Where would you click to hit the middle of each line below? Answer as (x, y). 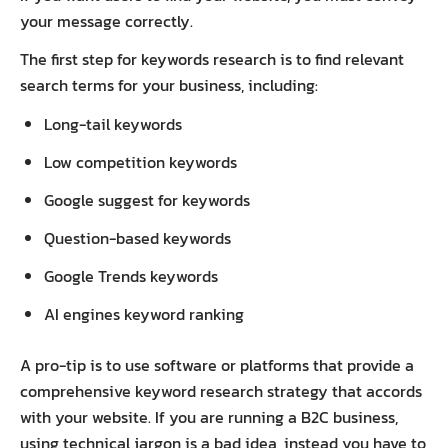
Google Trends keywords (133, 275)
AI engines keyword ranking (144, 313)
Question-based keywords (137, 237)
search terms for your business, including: (169, 84)
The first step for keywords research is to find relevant (212, 58)
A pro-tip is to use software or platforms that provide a (217, 364)
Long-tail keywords (115, 123)
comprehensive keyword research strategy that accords (221, 390)
